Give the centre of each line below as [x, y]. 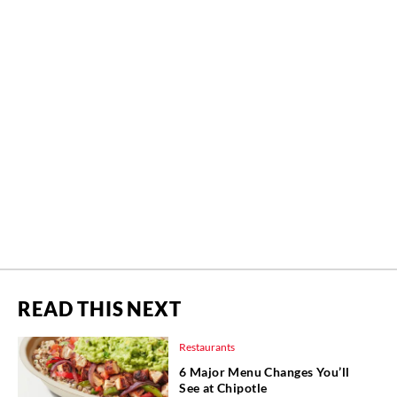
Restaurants [207, 347]
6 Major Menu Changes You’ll [265, 372]
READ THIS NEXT [100, 309]
